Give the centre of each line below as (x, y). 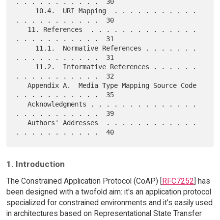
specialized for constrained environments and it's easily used (109, 203)
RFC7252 (178, 181)
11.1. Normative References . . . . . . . (26, 48)
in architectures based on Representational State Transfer (104, 214)
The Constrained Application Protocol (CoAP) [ (84, 181)
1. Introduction (35, 164)
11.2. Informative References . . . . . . (26, 67)
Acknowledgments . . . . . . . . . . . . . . (22, 104)
